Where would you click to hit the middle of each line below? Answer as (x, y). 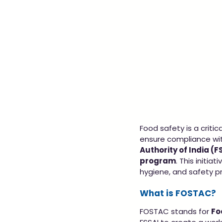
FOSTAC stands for (175, 212)
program (158, 161)
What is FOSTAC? (178, 194)
